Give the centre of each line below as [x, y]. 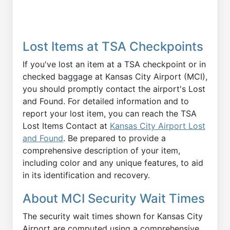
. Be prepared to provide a [114, 138]
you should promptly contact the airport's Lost [114, 89]
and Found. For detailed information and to [106, 101]
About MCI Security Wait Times [114, 199]
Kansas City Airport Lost [158, 126]
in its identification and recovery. [86, 175]
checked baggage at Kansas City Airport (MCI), [115, 77]
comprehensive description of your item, [101, 151]
